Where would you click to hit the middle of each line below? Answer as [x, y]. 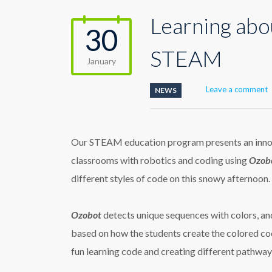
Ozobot [86, 215]
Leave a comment [237, 89]
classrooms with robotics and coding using [160, 160]
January [101, 61]
